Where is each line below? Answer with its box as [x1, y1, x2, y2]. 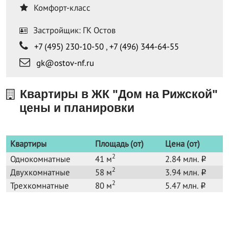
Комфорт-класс [32, 2, 90, 13]
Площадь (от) [95, 138, 144, 149]
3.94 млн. [165, 166, 201, 178]
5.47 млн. [165, 179, 200, 191]
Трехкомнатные [10, 179, 69, 191]
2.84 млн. [165, 153, 201, 165]
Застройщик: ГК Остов [29, 24, 116, 36]
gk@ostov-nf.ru [36, 57, 94, 68]
